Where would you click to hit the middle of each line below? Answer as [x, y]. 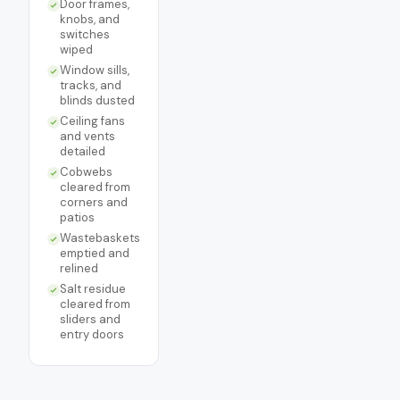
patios [77, 217]
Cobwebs [86, 172]
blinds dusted [97, 100]
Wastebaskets [100, 238]
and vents [87, 136]
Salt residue [93, 289]
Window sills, [95, 70]
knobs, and [90, 19]
